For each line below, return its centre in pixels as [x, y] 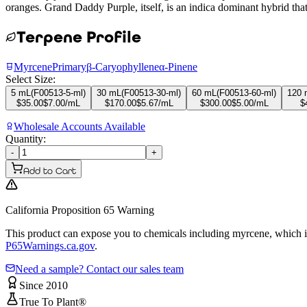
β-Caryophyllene [123, 66]
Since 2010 [44, 285]
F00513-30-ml [151, 93]
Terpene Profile [79, 37]
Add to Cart [50, 171]
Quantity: [26, 138]
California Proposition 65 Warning [80, 210]
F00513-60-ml [246, 93]
